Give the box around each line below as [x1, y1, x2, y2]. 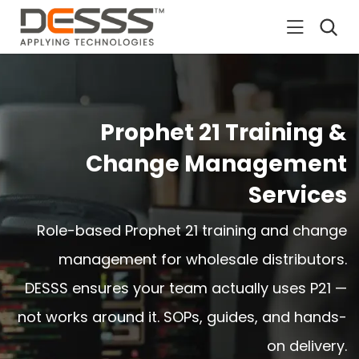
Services [248, 179, 347, 211]
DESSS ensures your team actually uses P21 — [25, 277, 347, 298]
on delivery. [267, 335, 347, 356]
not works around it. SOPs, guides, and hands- [18, 306, 347, 327]
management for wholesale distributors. [58, 248, 347, 269]
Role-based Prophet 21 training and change [37, 220, 347, 240]
